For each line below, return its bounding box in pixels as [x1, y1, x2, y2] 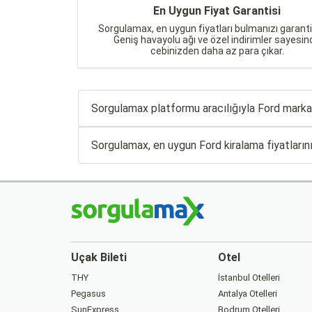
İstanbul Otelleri [217, 272, 280, 283]
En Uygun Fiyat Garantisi [153, 3, 281, 17]
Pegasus [71, 288, 106, 299]
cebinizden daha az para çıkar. [150, 45, 284, 56]
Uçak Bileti [71, 250, 127, 264]
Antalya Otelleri [217, 288, 277, 299]
